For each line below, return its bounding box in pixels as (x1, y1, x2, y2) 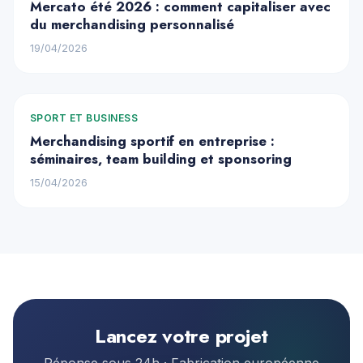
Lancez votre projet (94, 322, 269, 351)
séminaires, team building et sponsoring (30, 149, 292, 169)
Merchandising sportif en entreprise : (30, 131, 275, 152)
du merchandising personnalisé (30, 15, 234, 35)
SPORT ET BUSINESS (30, 112, 139, 125)
